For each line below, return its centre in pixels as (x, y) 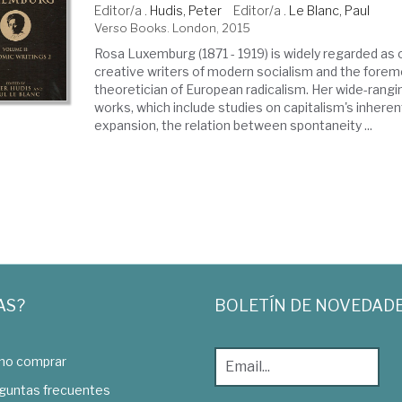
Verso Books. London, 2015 (173, 28)
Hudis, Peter (186, 10)
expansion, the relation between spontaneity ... (234, 125)
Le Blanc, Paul (330, 10)
